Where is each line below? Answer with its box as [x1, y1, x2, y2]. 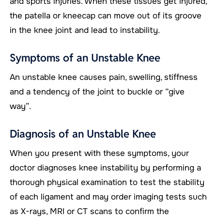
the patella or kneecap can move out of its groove [10, 10, 201, 21]
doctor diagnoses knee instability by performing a [10, 162, 201, 173]
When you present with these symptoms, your [10, 148, 189, 158]
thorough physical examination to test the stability [10, 177, 204, 187]
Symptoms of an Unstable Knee [10, 50, 160, 64]
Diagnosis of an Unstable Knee [10, 126, 156, 140]
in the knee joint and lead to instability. [10, 25, 160, 35]
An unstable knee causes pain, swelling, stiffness [10, 72, 198, 82]
